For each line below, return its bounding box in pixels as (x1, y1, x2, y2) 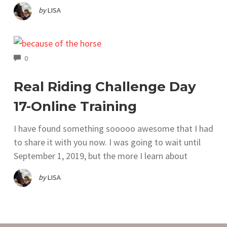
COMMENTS (27, 52, 62, 62)
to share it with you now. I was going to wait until (14, 136, 201, 148)
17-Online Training (14, 98, 137, 115)
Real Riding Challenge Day (14, 78, 196, 95)
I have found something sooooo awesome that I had (14, 122, 213, 134)
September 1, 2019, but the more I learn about (14, 149, 187, 162)
